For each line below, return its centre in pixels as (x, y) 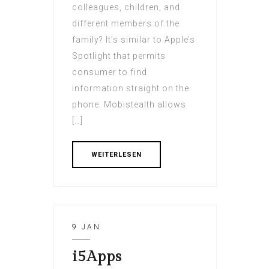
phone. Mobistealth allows (129, 105)
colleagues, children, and (126, 8)
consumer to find (110, 72)
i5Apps (97, 257)
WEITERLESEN (116, 155)
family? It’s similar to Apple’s (134, 40)
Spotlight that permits (119, 56)
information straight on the (131, 89)
